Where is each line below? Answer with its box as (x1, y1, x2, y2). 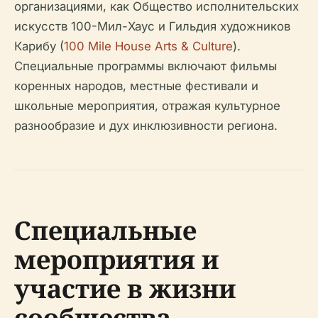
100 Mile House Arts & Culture (64, 39, 233, 53)
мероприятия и (14, 242, 219, 277)
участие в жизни (14, 271, 236, 306)
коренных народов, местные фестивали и (14, 79, 258, 93)
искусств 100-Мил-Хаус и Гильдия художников (14, 19, 290, 33)
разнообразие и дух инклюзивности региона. (14, 119, 278, 133)
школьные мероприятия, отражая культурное (14, 99, 280, 113)
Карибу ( (14, 39, 64, 53)
